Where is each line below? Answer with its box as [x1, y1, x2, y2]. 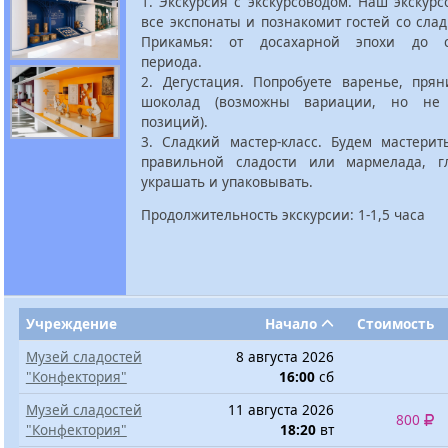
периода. [141, 51, 202, 71]
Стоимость [357, 314, 435, 333]
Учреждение [25, 314, 117, 333]
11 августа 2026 [228, 400, 335, 419]
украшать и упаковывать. [141, 171, 313, 191]
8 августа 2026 [236, 347, 335, 366]
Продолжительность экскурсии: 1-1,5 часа [141, 205, 425, 225]
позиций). [141, 111, 208, 131]
